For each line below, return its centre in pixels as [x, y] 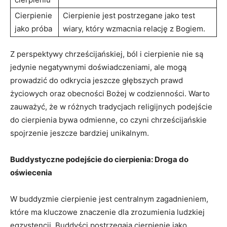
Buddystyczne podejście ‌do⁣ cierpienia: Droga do [99, 159]
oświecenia [31, 172]
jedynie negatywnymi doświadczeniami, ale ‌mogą [98, 67]
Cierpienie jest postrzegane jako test [129, 15]
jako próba [33, 28]
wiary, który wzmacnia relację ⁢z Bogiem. [134, 28]
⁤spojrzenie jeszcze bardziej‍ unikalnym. [80, 133]
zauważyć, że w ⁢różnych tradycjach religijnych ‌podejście [111, 106]
